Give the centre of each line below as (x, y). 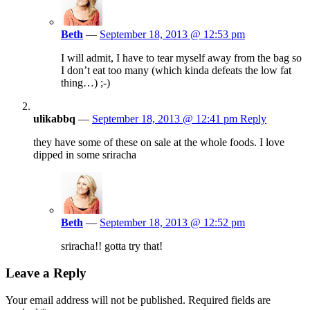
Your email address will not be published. (95, 300)
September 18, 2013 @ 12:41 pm (166, 119)
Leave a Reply (46, 273)
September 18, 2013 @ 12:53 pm (172, 35)
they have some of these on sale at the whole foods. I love (159, 143)
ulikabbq (54, 119)
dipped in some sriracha (85, 155)
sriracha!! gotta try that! (112, 246)
